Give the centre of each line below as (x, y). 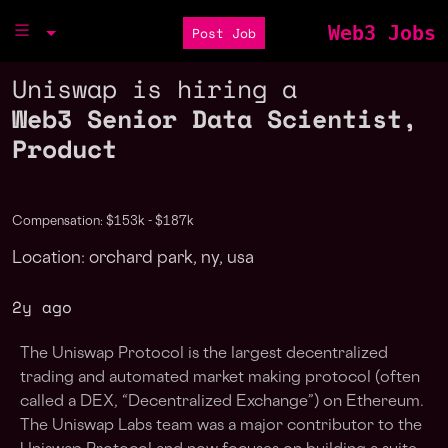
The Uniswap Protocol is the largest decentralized (204, 354)
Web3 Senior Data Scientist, (214, 118)
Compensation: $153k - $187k (103, 222)
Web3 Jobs (381, 33)
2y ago (42, 307)
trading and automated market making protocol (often (220, 378)
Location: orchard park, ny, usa (133, 259)
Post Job (223, 33)
